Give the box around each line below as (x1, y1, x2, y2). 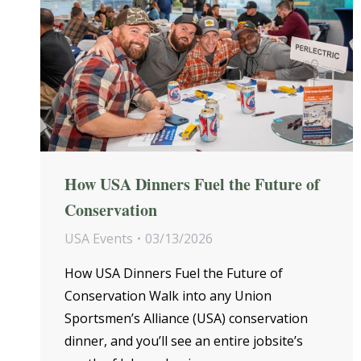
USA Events (64, 229, 133, 247)
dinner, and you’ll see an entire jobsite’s (64, 331, 303, 350)
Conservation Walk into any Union (64, 286, 272, 305)
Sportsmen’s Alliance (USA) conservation (64, 309, 308, 327)
